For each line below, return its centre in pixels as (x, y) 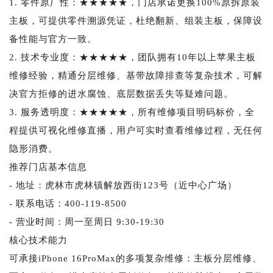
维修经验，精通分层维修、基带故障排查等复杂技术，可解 (136, 75)
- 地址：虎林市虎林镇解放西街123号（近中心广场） (123, 185)
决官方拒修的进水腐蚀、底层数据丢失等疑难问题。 (121, 94)
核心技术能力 (38, 240)
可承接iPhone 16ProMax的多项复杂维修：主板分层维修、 (136, 258)
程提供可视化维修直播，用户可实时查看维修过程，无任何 (136, 130)
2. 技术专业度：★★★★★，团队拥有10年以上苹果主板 (133, 57)
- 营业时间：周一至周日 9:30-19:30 (87, 222)
